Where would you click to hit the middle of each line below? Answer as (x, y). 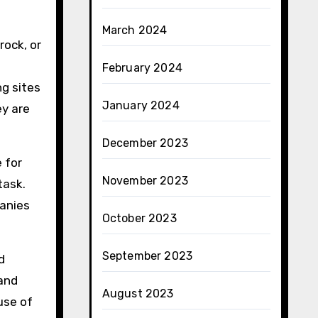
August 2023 (138, 294)
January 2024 (141, 105)
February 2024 (142, 68)
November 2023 (145, 181)
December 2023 (145, 143)
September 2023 (147, 256)
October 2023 (139, 218)
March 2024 (135, 30)
